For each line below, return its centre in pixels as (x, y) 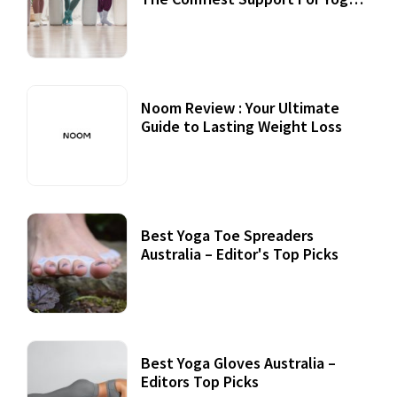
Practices (173, 18)
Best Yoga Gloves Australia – (238, 363)
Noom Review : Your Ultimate (240, 108)
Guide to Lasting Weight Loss (241, 127)
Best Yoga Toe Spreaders (227, 236)
